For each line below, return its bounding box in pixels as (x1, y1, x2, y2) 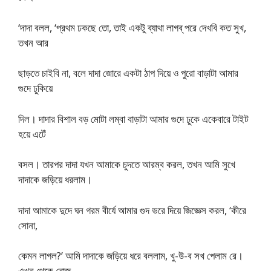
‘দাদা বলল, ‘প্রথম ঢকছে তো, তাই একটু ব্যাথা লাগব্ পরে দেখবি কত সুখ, (18, 20, 246, 34)
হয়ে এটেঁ (18, 126, 46, 141)
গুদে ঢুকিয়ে (18, 81, 53, 95)
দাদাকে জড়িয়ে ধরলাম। (18, 172, 92, 186)
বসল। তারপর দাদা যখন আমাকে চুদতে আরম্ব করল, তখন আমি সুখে (18, 157, 235, 171)
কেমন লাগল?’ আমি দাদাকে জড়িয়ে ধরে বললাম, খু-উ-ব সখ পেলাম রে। (18, 249, 243, 263)
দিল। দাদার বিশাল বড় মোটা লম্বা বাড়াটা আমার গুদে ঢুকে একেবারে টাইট (18, 111, 249, 126)
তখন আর (18, 35, 48, 50)
